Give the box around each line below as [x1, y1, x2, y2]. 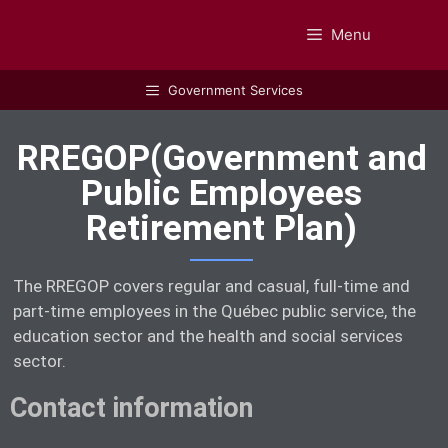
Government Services [167, 82, 303, 98]
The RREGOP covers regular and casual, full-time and [13, 276, 410, 296]
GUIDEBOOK [40, 35, 128, 54]
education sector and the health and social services [13, 326, 403, 346]
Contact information [10, 391, 253, 424]
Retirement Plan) [86, 208, 357, 249]
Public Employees [81, 173, 362, 214]
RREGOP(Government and [16, 138, 427, 179]
